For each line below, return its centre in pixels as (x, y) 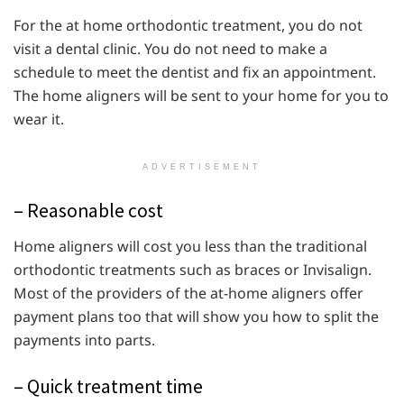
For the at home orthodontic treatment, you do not (188, 26)
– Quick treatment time (108, 386)
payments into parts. (84, 340)
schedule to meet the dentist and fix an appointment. (195, 73)
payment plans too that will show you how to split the (196, 316)
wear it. (39, 119)
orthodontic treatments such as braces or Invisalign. (193, 269)
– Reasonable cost (88, 210)
